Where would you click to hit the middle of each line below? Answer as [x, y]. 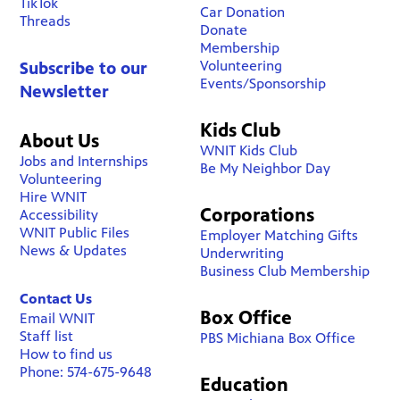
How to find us [67, 354]
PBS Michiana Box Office [277, 338]
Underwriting [242, 253]
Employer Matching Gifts [279, 235]
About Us [60, 141]
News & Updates [74, 250]
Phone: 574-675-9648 [86, 372]
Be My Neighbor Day [265, 168]
